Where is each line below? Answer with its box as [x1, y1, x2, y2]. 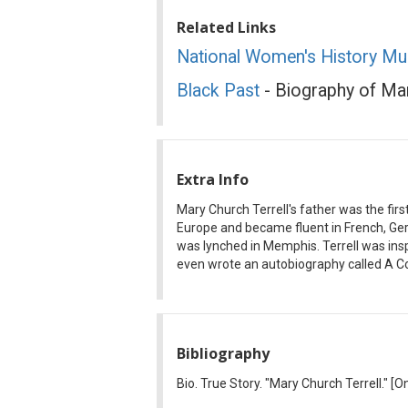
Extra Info [177, 168, 249, 189]
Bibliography [177, 342, 270, 363]
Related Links [177, 16, 276, 37]
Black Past [177, 79, 260, 101]
